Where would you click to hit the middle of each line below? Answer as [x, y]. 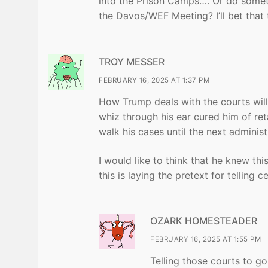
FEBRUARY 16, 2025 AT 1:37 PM [154, 80]
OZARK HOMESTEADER [204, 221]
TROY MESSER [132, 61]
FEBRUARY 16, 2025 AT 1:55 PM [205, 240]
